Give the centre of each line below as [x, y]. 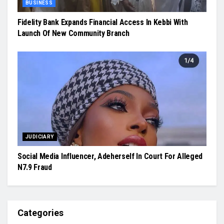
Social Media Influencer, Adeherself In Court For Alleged [110, 156]
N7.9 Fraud [35, 167]
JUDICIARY [40, 136]
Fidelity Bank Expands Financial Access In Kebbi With [103, 22]
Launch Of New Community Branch [73, 33]
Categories [40, 212]
